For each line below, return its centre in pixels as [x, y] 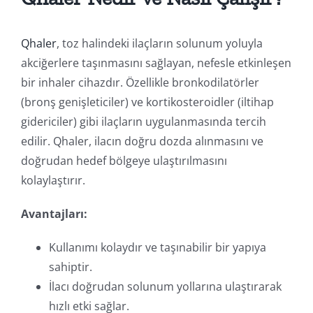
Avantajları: [54, 213]
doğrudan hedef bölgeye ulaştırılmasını [124, 160]
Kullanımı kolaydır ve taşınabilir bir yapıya [157, 247]
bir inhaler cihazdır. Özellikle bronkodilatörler [140, 82]
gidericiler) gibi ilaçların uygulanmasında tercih [143, 121]
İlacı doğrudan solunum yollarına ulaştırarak [165, 286]
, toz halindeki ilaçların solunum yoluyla [159, 43]
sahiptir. [70, 267]
